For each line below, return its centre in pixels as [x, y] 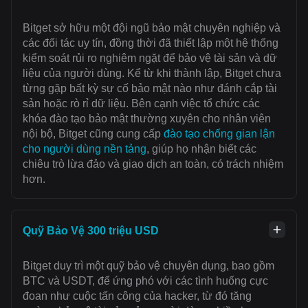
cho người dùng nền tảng [85, 148]
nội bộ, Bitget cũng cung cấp [93, 133]
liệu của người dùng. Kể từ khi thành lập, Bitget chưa [152, 73]
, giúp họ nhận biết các [201, 148]
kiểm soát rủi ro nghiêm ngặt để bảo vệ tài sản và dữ [150, 58]
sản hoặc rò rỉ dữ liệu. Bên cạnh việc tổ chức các [141, 103]
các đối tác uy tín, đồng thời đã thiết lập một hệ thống [151, 43]
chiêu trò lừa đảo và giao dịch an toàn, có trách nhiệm [153, 164]
